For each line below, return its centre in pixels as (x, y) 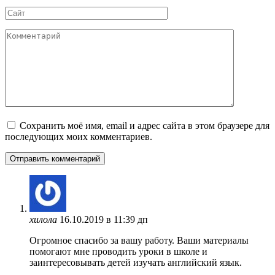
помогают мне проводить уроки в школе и (118, 251)
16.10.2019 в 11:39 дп (104, 219)
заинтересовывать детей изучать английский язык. (136, 262)
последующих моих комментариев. (79, 136)
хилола (43, 219)
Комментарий (33, 34)
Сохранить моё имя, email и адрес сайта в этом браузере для (145, 125)
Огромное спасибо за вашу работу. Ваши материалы (139, 240)
